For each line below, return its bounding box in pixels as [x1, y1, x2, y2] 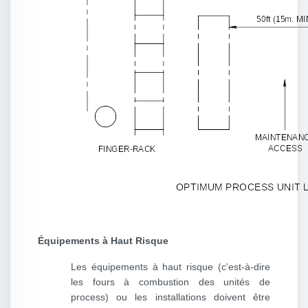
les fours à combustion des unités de [71, 276, 270, 288]
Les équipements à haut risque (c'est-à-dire [71, 261, 270, 273]
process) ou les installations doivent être [71, 291, 270, 303]
